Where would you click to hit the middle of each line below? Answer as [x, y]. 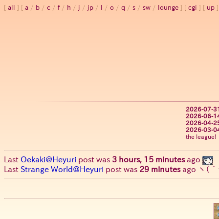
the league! [201, 137]
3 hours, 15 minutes [148, 160]
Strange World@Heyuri [62, 169]
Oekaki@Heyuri [48, 160]
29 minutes [160, 169]
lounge [168, 8]
